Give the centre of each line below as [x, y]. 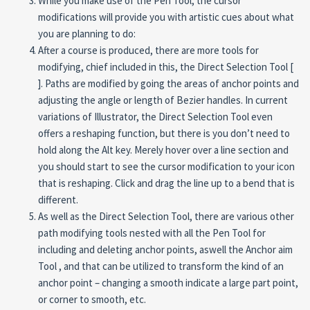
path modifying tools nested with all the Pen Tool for [152, 233]
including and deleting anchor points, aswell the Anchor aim [165, 249]
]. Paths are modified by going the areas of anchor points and [168, 83]
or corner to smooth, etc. [92, 299]
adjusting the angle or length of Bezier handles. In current [163, 100]
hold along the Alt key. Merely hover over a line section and [163, 150]
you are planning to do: [87, 34]
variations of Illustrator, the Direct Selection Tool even [155, 117]
